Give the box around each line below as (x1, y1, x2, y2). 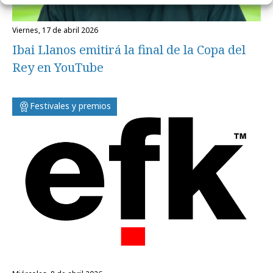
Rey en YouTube (12, 59, 104, 76)
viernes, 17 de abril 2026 (16, 25, 98, 36)
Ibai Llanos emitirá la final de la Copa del (12, 41, 246, 58)
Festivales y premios (30, 100, 111, 112)
